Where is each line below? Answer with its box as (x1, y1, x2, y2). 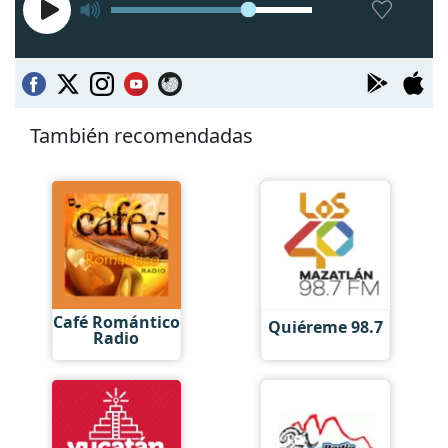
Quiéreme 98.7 (267, 316, 383, 339)
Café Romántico (52, 310, 180, 333)
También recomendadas (30, 121, 253, 149)
